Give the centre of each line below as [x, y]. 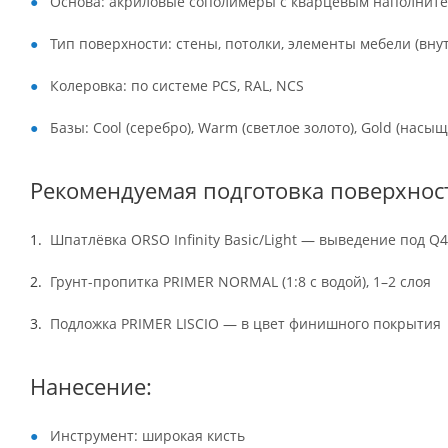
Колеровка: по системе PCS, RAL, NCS [177, 85]
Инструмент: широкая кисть [147, 435]
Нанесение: [91, 386]
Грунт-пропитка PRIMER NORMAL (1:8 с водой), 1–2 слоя [240, 281]
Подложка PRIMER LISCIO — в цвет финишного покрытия [245, 323]
